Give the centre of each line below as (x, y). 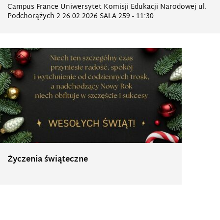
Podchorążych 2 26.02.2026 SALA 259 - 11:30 (81, 16)
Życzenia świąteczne (48, 160)
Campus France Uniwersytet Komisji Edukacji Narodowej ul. (107, 7)
